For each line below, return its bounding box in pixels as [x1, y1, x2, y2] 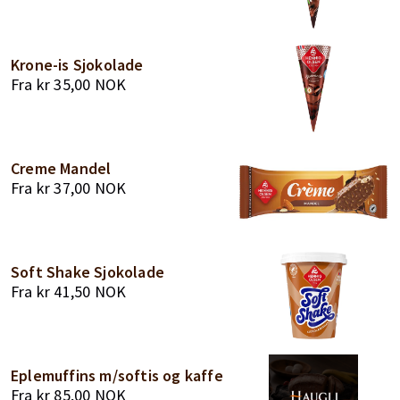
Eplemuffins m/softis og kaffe [11, 365, 223, 386]
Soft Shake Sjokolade [11, 262, 164, 282]
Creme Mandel [11, 158, 112, 179]
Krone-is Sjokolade [11, 54, 144, 75]
